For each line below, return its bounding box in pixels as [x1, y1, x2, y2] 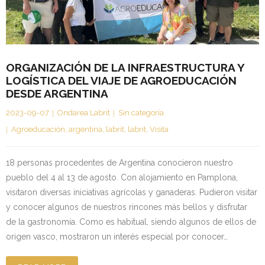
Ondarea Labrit [57, 108, 110, 118]
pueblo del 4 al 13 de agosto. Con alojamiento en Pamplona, [6, 173, 238, 183]
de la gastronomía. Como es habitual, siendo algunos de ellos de [6, 217, 256, 227]
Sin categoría [118, 108, 164, 118]
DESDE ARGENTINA [6, 87, 108, 101]
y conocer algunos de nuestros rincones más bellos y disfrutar [6, 202, 247, 212]
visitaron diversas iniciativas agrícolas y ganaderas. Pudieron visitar [6, 188, 257, 198]
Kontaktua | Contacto [24, 12, 102, 21]
